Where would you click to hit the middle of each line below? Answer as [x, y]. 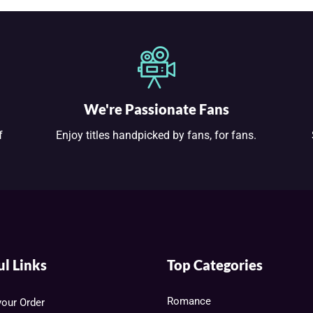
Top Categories [215, 264]
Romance [189, 301]
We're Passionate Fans [156, 109]
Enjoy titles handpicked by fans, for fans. [156, 135]
